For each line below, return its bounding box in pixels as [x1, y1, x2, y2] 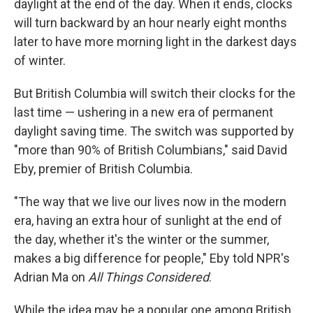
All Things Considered [88, 270, 209, 284]
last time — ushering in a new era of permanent [14, 105, 273, 119]
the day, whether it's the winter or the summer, [14, 232, 269, 247]
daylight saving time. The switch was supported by [14, 124, 294, 138]
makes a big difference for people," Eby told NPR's [14, 251, 290, 265]
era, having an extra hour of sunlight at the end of [14, 213, 282, 228]
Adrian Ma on [14, 270, 88, 284]
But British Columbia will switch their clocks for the [14, 86, 296, 101]
